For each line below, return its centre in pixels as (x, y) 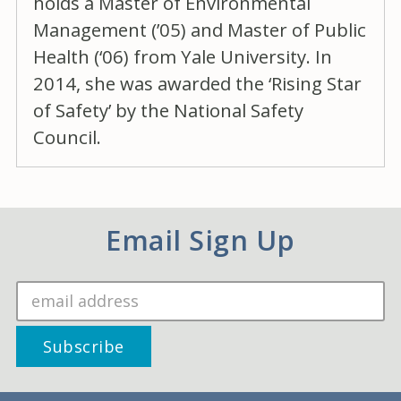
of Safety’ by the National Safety (168, 110)
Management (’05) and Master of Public (200, 29)
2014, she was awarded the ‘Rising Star (197, 83)
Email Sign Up (200, 239)
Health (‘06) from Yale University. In (183, 56)
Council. (67, 137)
